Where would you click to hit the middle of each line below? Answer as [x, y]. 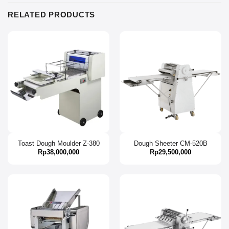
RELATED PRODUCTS [52, 15]
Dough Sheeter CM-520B [170, 143]
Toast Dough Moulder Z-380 [59, 143]
